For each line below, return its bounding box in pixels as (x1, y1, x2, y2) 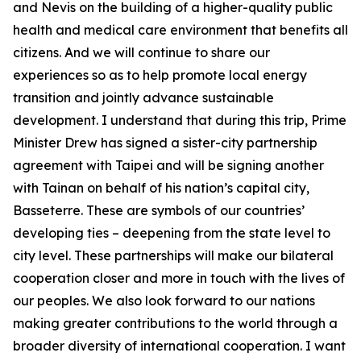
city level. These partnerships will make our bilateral (13, 247, 334, 263)
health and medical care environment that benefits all (13, 22, 348, 38)
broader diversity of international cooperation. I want (13, 338, 346, 354)
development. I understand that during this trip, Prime (13, 112, 346, 128)
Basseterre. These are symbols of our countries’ (13, 202, 305, 218)
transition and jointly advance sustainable (13, 89, 274, 106)
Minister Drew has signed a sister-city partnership (13, 135, 317, 151)
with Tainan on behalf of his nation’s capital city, (13, 180, 309, 196)
